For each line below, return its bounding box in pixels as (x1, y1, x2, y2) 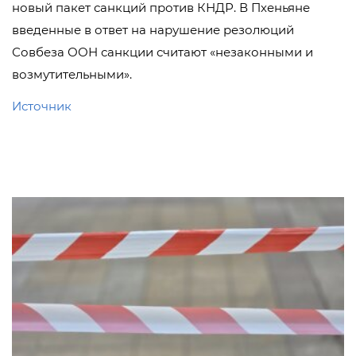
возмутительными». (12, 67, 132, 82)
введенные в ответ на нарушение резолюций (12, 22, 294, 37)
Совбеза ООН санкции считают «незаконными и (12, 44, 313, 60)
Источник (12, 99, 72, 114)
